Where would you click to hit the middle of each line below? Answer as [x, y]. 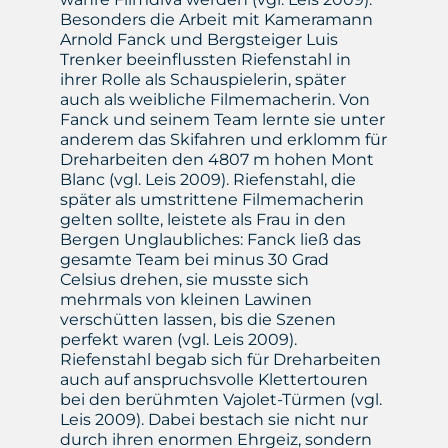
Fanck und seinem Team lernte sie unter [222, 120]
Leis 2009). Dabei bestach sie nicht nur [213, 420]
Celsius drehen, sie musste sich [184, 280]
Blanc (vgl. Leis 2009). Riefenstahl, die [207, 180]
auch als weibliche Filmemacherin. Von [214, 100]
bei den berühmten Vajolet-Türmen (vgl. [220, 400]
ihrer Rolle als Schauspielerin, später [202, 80]
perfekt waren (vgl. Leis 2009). [178, 340]
